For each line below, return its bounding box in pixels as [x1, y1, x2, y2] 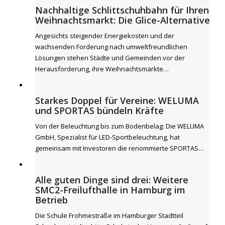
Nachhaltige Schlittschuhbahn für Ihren [35, 4, 209, 16]
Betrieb [35, 194, 68, 206]
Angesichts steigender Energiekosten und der [35, 31, 174, 40]
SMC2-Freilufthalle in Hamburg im [35, 184, 185, 196]
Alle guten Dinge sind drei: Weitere [35, 174, 188, 186]
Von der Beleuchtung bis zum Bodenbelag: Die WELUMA [35, 122, 204, 131]
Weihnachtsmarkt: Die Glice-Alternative [35, 14, 210, 26]
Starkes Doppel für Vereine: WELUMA [35, 94, 199, 106]
